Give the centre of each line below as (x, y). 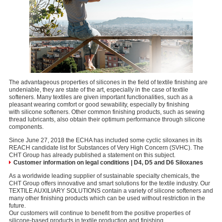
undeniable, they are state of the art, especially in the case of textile (99, 90)
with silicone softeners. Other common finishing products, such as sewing (107, 112)
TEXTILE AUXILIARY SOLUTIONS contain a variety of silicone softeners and (111, 191)
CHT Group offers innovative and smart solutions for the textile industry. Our (110, 183)
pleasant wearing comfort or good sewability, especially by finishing (99, 105)
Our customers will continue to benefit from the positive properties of (100, 213)
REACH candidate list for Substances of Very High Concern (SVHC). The (106, 148)
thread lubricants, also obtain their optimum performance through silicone (107, 119)
